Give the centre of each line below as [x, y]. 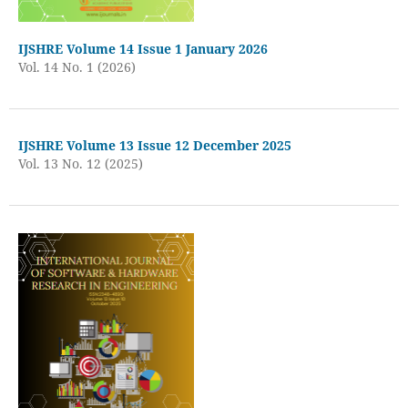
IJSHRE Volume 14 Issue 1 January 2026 [143, 48]
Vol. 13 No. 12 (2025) [80, 163]
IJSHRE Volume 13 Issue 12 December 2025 [154, 145]
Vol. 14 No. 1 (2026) [76, 66]
